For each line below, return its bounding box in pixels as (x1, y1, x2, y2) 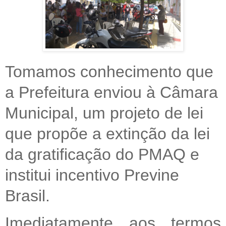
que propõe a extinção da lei (5, 125, 210, 143)
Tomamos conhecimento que (5, 63, 213, 81)
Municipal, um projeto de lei (5, 104, 203, 123)
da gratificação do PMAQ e (5, 145, 199, 164)
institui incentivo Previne (5, 166, 179, 185)
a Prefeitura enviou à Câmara (5, 83, 218, 102)
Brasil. (5, 187, 50, 205)
